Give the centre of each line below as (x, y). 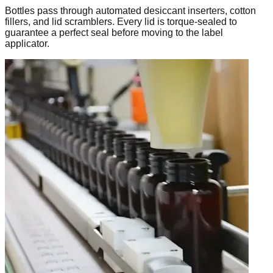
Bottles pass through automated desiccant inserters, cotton (130, 11)
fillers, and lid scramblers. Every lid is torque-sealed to (121, 22)
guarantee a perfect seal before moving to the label (114, 33)
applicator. (27, 44)
